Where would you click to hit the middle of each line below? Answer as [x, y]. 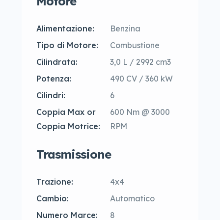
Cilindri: [51, 95]
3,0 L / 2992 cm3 [140, 62]
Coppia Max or [66, 112]
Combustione [135, 45]
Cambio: [53, 198]
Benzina [125, 28]
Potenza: [54, 79]
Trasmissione [74, 154]
